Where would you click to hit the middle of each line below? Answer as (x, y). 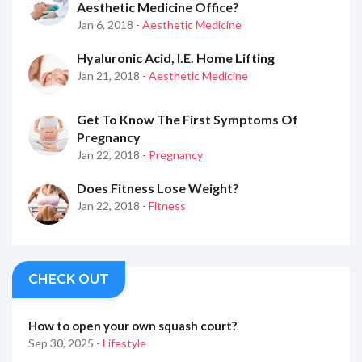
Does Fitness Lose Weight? (158, 187)
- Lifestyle (121, 343)
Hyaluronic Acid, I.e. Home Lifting (176, 57)
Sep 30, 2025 (62, 343)
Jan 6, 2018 (106, 24)
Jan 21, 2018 (109, 75)
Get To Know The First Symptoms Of (187, 119)
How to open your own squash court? (133, 325)
